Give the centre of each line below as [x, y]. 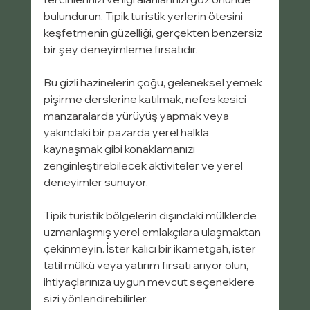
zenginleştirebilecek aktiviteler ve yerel [144, 166]
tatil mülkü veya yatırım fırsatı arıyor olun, [147, 265]
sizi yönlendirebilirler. [95, 299]
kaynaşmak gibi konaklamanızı [120, 149]
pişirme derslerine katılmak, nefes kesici [146, 99]
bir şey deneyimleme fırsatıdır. [120, 49]
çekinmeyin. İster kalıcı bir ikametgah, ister [151, 249]
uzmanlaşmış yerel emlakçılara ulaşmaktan [153, 232]
